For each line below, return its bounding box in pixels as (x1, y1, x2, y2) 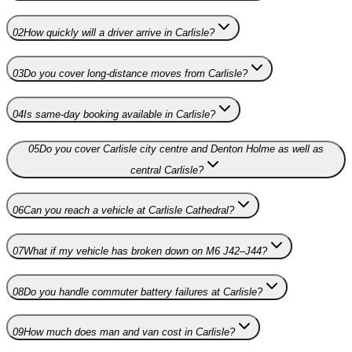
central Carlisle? (130, 163, 203, 176)
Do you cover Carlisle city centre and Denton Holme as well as (39, 142, 324, 155)
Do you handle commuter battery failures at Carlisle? (24, 285, 262, 298)
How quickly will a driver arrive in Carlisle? (24, 27, 214, 39)
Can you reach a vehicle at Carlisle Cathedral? (24, 204, 234, 217)
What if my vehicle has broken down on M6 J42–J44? (24, 244, 267, 257)
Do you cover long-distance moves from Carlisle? (24, 68, 247, 80)
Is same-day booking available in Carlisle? (24, 108, 215, 120)
